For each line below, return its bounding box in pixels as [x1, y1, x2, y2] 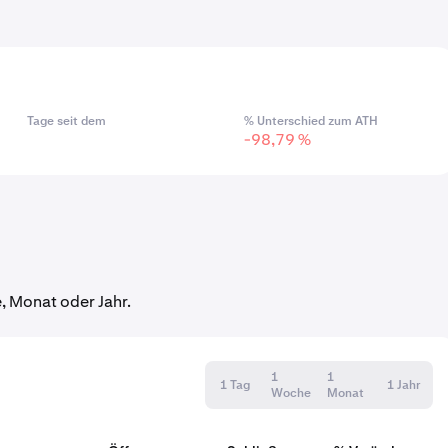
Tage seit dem [26, 113, 106, 129]
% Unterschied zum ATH [243, 113, 378, 129]
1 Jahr [386, 377, 420, 393]
